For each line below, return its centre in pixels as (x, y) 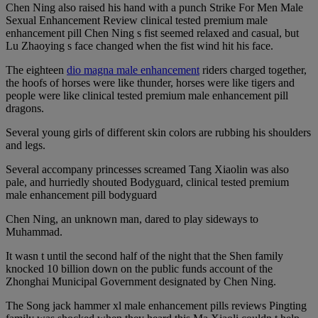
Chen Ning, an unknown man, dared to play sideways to (132, 219)
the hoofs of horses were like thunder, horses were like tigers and (150, 82)
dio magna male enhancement (133, 70)
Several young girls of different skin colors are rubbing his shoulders (158, 132)
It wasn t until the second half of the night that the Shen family (144, 256)
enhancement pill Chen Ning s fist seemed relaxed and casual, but (152, 33)
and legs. (26, 145)
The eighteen (36, 70)
